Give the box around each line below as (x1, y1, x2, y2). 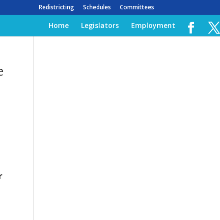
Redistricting (38, 3, 74, 11)
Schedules (82, 3, 111, 11)
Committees (119, 3, 154, 11)
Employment (131, 21, 175, 30)
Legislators (81, 21, 119, 30)
